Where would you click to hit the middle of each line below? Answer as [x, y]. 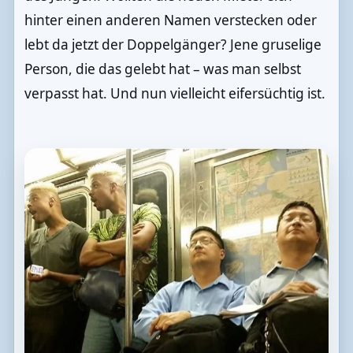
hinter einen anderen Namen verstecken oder [170, 20]
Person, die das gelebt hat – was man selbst [162, 69]
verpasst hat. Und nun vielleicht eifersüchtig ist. [175, 93]
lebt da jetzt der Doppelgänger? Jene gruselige [173, 44]
